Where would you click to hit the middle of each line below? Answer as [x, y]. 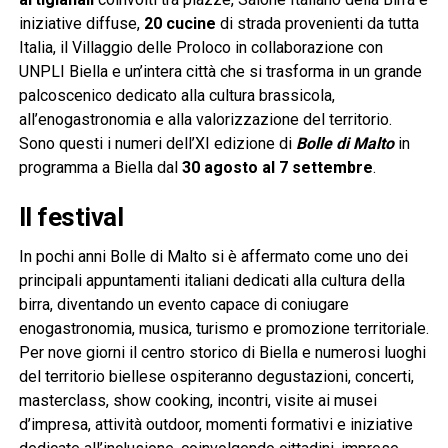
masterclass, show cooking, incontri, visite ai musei [197, 401]
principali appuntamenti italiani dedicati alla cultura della [211, 281]
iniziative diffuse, [79, 24]
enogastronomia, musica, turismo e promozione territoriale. [223, 329]
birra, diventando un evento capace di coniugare [183, 305]
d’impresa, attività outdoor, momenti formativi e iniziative [215, 425]
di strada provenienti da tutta [317, 24]
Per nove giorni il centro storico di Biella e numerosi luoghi [222, 353]
